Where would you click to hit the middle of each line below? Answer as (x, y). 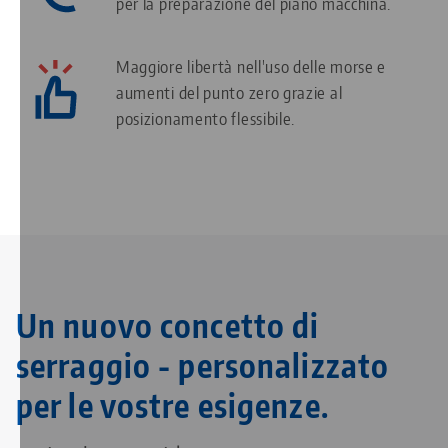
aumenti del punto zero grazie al (229, 92)
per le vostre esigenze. (172, 405)
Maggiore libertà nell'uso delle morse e (251, 66)
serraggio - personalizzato (203, 365)
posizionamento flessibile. (206, 118)
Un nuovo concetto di (168, 325)
